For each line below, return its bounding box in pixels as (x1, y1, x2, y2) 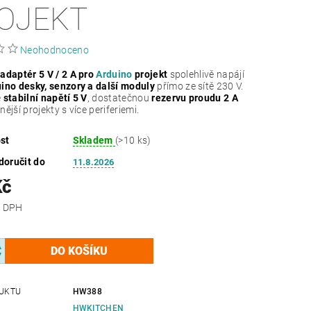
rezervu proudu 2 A (151, 92, 239, 103)
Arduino (96, 68, 133, 80)
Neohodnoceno (20, 44, 89, 56)
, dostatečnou (87, 92, 152, 103)
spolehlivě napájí (167, 68, 244, 80)
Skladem (72, 134, 116, 146)
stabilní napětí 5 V (3, 92, 87, 103)
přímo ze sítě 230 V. (154, 80, 244, 92)
